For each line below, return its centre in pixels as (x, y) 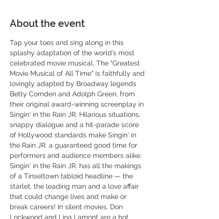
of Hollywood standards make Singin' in (74, 135)
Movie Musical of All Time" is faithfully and (78, 74)
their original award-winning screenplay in (78, 104)
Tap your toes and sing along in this (68, 43)
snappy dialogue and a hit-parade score (75, 125)
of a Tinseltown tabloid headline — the (72, 176)
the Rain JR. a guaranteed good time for (75, 145)
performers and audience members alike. (77, 156)
